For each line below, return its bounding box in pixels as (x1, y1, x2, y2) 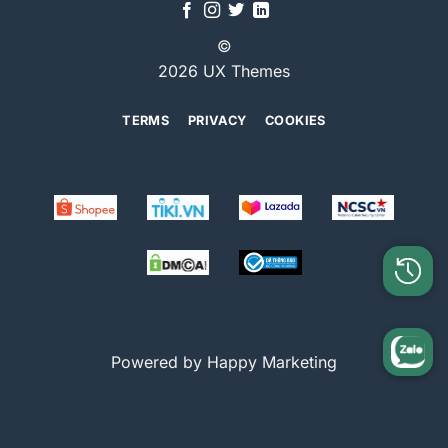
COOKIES (265, 113, 326, 129)
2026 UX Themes (158, 61, 290, 82)
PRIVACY (187, 113, 247, 129)
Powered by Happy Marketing (111, 351, 337, 372)
